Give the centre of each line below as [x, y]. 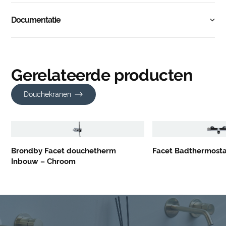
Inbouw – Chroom [44, 161]
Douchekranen [48, 94]
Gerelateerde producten [102, 75]
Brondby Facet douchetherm [64, 150]
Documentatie [36, 20]
